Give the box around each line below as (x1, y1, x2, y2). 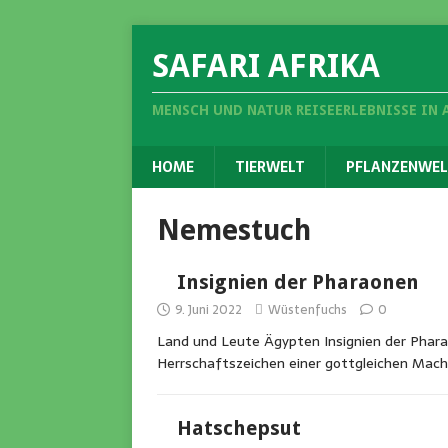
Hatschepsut (177, 416, 301, 440)
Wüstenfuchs (268, 299, 347, 320)
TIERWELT (235, 156, 305, 178)
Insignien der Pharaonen (177, 270, 419, 294)
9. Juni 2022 (175, 299, 242, 320)
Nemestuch (157, 214, 311, 247)
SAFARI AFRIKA (152, 47, 380, 85)
